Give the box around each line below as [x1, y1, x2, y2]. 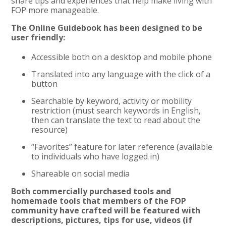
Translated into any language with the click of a [31, 68, 211, 80]
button [31, 78, 58, 89]
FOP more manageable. [11, 4, 99, 16]
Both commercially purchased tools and [11, 185, 172, 197]
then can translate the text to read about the [31, 114, 201, 126]
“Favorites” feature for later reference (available [31, 141, 213, 152]
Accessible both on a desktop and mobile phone [31, 51, 212, 63]
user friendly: [11, 31, 66, 43]
